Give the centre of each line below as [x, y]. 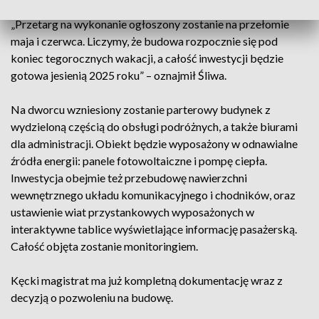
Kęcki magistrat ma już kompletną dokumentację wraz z [147, 280]
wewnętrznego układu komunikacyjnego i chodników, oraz [153, 195]
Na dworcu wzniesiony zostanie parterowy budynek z [141, 109]
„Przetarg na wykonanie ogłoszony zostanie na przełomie [150, 24]
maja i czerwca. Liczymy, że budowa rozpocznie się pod [144, 41]
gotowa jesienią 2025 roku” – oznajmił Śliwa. [119, 75]
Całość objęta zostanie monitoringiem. [104, 246]
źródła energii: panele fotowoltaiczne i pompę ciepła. [139, 161]
